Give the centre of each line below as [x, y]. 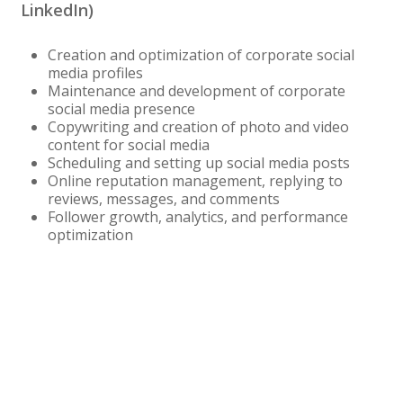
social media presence [121, 109]
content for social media [128, 145]
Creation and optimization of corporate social [201, 55]
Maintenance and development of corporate [196, 91]
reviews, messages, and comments [163, 199]
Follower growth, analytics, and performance [197, 217]
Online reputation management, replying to [195, 181]
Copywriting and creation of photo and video [198, 127]
